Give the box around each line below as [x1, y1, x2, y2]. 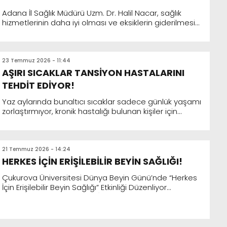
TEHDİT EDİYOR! [2, 79, 74, 92]
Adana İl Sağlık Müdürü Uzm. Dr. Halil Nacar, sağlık [2, 8, 181, 18]
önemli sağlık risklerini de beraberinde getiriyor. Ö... [2, 116, 188, 126]
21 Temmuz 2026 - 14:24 [2, 145, 70, 153]
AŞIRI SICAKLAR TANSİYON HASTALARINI [2, 66, 184, 79]
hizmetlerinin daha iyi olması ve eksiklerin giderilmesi [2, 17, 195, 28]
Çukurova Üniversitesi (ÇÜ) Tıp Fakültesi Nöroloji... [2, 192, 181, 202]
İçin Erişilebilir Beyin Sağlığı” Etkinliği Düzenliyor [2, 182, 167, 193]
